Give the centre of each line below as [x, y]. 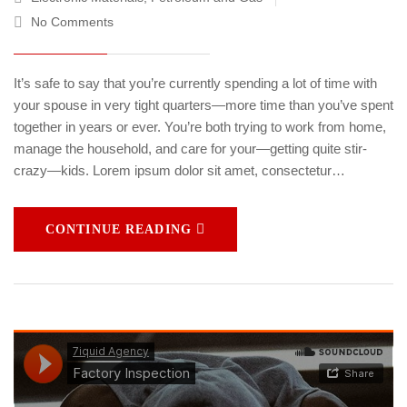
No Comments [72, 22]
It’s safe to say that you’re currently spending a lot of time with [195, 84]
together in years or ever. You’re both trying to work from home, [200, 127]
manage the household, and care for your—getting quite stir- [190, 149]
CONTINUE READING [119, 230]
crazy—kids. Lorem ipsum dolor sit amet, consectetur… [179, 171]
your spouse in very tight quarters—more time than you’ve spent [203, 105]
